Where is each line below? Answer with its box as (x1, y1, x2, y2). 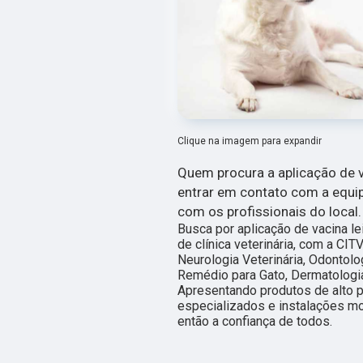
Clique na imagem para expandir (177, 135, 322, 147)
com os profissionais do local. (177, 203, 361, 220)
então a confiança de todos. (177, 314, 332, 330)
